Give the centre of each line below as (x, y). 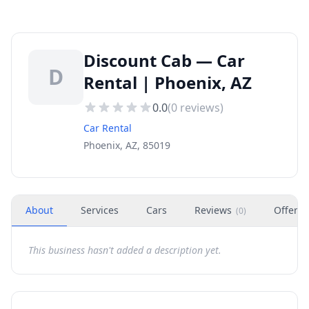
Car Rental (108, 128)
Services (100, 210)
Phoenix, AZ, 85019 (127, 145)
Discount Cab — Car (164, 60)
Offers (288, 210)
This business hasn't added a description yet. (125, 250)
